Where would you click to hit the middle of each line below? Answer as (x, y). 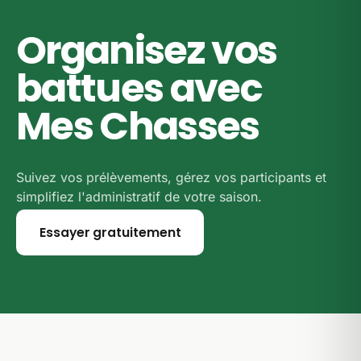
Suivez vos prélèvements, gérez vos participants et (171, 177)
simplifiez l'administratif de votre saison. (139, 197)
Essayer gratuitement (110, 232)
